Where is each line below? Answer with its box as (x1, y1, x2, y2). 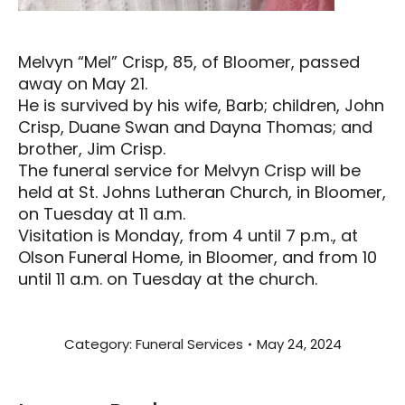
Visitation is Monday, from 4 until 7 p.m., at (18, 223, 358, 247)
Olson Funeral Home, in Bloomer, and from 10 (18, 245, 377, 268)
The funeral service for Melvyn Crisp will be (18, 158, 361, 182)
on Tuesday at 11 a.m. (18, 202, 185, 225)
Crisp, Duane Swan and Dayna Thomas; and (18, 115, 372, 138)
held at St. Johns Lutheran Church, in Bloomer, (18, 180, 386, 203)
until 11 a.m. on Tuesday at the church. (18, 267, 317, 290)
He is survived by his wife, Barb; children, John (18, 93, 384, 117)
